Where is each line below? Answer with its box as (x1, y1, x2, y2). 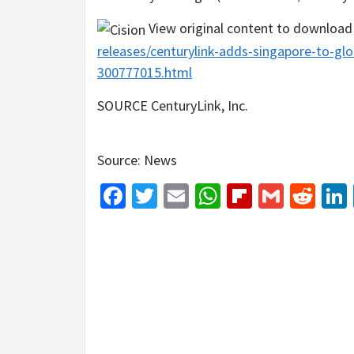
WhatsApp (220, 179, 329, 212)
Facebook (126, 179, 227, 212)
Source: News (97, 150, 177, 169)
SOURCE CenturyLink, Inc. (97, 96, 248, 115)
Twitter (157, 179, 233, 212)
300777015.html (97, 62, 192, 81)
